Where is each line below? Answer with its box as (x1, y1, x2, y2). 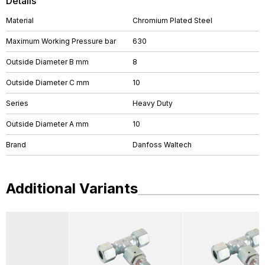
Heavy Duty (132, 99, 173, 108)
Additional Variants (6, 180, 138, 197)
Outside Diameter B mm (6, 57, 89, 66)
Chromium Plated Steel (132, 16, 212, 25)
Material (6, 16, 34, 25)
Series (6, 99, 28, 108)
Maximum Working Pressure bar (6, 37, 116, 46)
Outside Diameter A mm (6, 119, 89, 128)
